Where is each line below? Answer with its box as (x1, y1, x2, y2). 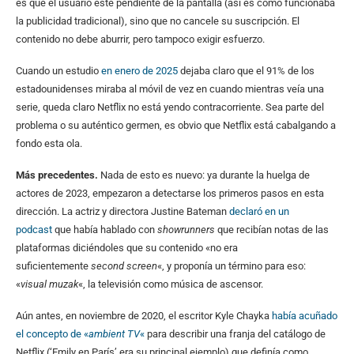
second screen (91, 259, 157, 272)
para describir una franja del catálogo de (145, 327, 326, 340)
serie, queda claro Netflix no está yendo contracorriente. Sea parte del (16, 100, 324, 113)
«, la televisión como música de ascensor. (78, 277, 263, 290)
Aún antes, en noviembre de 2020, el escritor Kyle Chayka (16, 309, 272, 322)
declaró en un (229, 205, 289, 217)
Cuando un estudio (16, 64, 101, 77)
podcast (16, 223, 52, 235)
